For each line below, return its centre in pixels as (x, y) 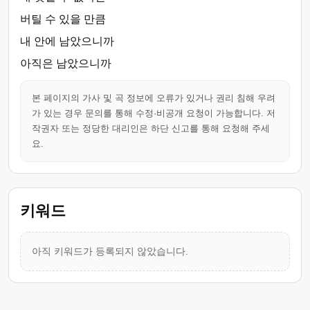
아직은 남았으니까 (66, 63)
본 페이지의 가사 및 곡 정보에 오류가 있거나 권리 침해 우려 (154, 98)
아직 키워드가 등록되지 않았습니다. (110, 251)
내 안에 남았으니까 (67, 41)
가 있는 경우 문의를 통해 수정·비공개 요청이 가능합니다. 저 (154, 113)
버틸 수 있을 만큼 (63, 19)
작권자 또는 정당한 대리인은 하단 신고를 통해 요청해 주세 (151, 128)
